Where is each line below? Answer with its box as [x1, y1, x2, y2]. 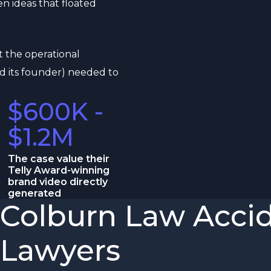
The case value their [8, 153, 110, 165]
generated [8, 188, 62, 199]
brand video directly [8, 176, 108, 188]
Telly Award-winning [8, 165, 110, 176]
